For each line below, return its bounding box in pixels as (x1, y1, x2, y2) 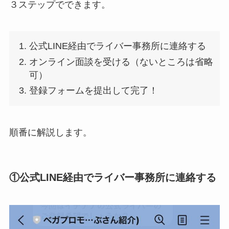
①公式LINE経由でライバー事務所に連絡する (9, 172, 216, 184)
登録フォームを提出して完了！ (29, 85, 158, 96)
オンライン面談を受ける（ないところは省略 (29, 56, 214, 67)
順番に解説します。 (9, 127, 92, 138)
